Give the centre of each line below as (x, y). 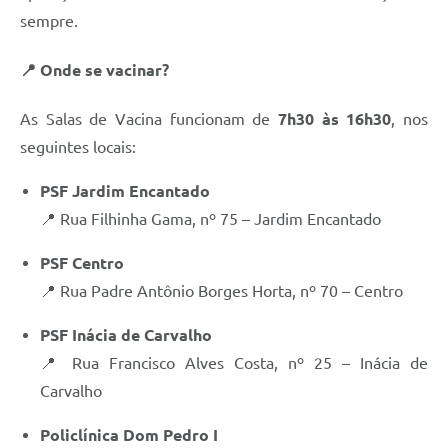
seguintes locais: (78, 147)
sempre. (49, 20)
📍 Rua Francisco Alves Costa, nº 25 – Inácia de (234, 363)
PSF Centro (82, 263)
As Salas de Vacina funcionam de (149, 119)
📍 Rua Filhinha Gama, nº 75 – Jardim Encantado (210, 219)
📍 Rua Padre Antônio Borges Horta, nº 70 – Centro (221, 291)
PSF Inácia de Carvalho (126, 335)
